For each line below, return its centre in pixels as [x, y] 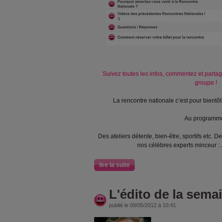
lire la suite [114, 165]
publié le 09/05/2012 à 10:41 [142, 205]
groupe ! [206, 83]
